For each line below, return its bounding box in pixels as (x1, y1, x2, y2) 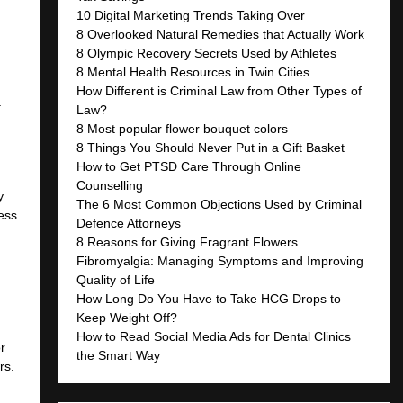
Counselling (76, 177, 144, 193)
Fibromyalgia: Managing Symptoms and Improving (76, 253, 364, 268)
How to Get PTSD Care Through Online (76, 158, 302, 174)
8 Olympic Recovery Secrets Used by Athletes (76, 45, 337, 60)
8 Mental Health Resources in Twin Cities (76, 64, 310, 79)
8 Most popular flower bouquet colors (76, 121, 289, 136)
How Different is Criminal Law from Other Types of (76, 83, 363, 98)
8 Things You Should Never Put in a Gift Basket (76, 139, 345, 155)
